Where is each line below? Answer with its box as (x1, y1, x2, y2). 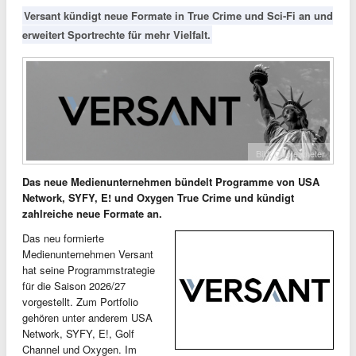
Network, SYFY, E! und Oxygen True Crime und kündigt (22, 189, 294, 205)
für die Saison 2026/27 (22, 277, 126, 293)
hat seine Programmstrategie (22, 261, 155, 277)
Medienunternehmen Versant (22, 246, 153, 261)
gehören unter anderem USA (22, 309, 153, 325)
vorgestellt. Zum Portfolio (22, 293, 138, 309)
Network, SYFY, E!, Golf (22, 325, 134, 341)
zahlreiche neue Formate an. (22, 205, 162, 221)
